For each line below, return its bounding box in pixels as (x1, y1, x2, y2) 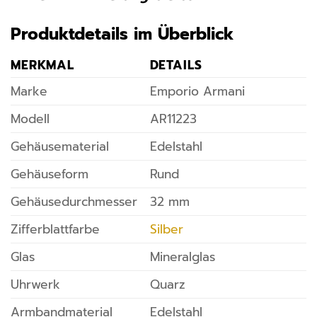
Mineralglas (149, 247, 215, 266)
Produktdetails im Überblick (11, 22, 234, 47)
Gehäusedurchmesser (11, 192, 137, 211)
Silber (149, 219, 183, 238)
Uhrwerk (11, 275, 60, 294)
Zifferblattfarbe (11, 219, 100, 238)
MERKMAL (11, 55, 75, 74)
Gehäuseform (11, 164, 88, 183)
